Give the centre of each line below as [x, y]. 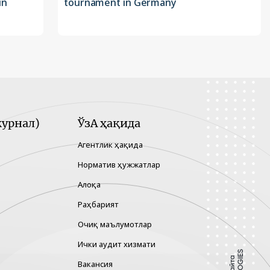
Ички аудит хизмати [117, 244]
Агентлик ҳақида [110, 145]
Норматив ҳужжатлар [119, 165]
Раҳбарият [98, 205]
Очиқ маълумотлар [115, 224]
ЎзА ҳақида [109, 124]
